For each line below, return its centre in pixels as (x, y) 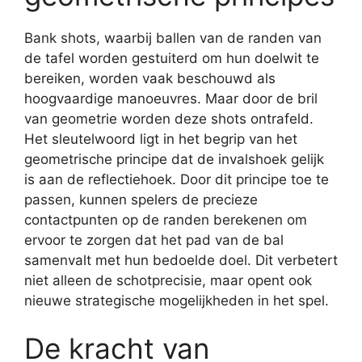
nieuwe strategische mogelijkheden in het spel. (177, 300)
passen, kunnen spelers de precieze (141, 199)
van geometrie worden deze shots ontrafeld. (169, 118)
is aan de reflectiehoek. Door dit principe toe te (177, 179)
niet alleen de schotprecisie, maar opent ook (168, 280)
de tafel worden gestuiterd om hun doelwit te (172, 58)
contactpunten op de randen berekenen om (166, 219)
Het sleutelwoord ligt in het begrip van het (161, 139)
